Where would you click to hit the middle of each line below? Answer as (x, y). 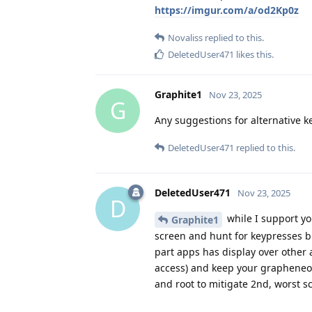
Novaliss (185, 37)
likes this (253, 54)
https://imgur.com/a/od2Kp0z (227, 10)
